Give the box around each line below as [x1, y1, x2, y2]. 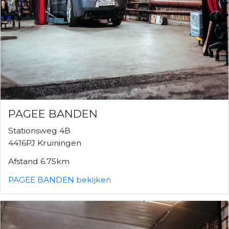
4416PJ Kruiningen [8, 138, 81, 148]
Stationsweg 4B [8, 125, 71, 135]
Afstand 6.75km [8, 156, 70, 166]
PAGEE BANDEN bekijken [8, 174, 111, 185]
